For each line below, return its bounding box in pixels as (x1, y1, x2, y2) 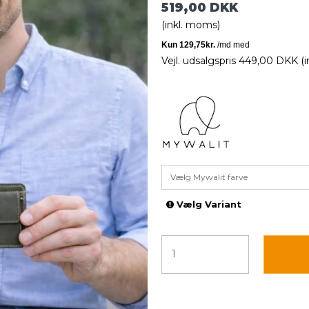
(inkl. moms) (161, 18, 220, 31)
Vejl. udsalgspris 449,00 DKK (161, 54, 298, 67)
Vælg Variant (173, 199, 241, 210)
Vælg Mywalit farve (170, 171, 248, 182)
